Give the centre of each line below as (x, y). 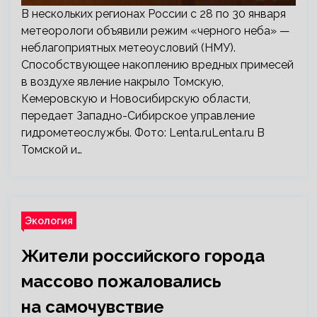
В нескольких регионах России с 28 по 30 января (154, 14)
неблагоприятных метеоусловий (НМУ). (128, 48)
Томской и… (52, 150)
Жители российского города (143, 256)
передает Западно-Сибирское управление (138, 116)
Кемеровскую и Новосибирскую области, (136, 99)
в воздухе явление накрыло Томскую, (122, 82)
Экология (49, 220)
